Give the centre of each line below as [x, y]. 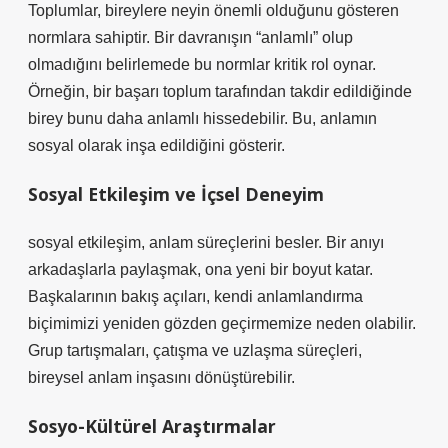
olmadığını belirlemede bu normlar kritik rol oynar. [202, 64]
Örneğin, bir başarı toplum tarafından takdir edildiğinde [220, 91]
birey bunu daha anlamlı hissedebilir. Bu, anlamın [202, 118]
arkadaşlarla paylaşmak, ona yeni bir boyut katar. [200, 269]
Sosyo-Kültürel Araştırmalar [152, 426]
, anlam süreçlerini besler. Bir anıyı [262, 242]
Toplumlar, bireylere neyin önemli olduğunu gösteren [213, 10]
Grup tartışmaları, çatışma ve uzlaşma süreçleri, [195, 350]
